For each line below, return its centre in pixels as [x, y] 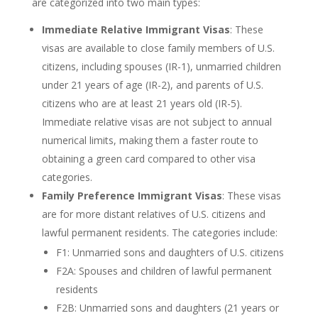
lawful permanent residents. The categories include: [159, 232]
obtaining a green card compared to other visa [148, 158]
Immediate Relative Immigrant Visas [136, 29]
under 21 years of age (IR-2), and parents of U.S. [152, 84]
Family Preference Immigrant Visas [132, 195]
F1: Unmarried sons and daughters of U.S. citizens [170, 252]
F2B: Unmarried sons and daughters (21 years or [167, 307]
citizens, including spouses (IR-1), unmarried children [161, 66]
